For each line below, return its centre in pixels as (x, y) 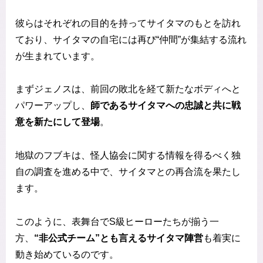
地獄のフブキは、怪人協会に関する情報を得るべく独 (128, 156)
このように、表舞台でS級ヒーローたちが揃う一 (117, 221)
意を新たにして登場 (58, 122)
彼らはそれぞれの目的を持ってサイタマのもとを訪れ (128, 23)
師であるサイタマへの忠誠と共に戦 (166, 106)
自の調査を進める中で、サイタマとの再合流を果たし (128, 172)
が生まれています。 (58, 56)
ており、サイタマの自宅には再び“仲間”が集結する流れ (131, 39)
